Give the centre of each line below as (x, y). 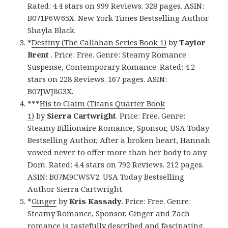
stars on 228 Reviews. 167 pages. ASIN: (97, 79)
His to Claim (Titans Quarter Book (103, 104)
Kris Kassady (96, 201)
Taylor (192, 42)
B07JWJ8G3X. (51, 91)
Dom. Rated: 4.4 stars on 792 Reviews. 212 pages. (116, 165)
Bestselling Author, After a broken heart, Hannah (119, 140)
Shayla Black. (52, 30)
